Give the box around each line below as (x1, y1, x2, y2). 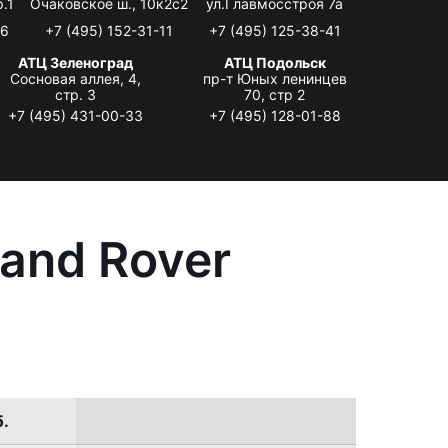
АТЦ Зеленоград (17, 53, 133, 71)
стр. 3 (54, 85, 96, 103)
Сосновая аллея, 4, (9, 69, 141, 87)
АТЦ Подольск (223, 53, 326, 71)
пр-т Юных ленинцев (202, 69, 347, 87)
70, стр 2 (244, 85, 306, 103)
